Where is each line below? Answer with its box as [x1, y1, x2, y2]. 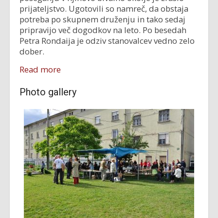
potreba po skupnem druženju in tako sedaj [19, 14, 185, 25]
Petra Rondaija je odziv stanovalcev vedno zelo [19, 35, 195, 46]
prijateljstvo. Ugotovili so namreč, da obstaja [19, 3, 188, 14]
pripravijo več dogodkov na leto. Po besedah [19, 24, 186, 36]
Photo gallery [19, 86, 76, 98]
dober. [19, 46, 44, 57]
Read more [19, 64, 61, 75]
